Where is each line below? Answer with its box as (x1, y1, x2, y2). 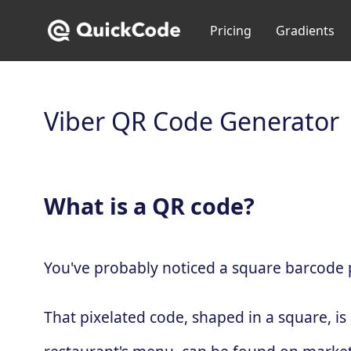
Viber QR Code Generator (44, 104, 339, 138)
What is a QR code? (44, 190, 255, 221)
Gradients (275, 22, 335, 40)
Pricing (209, 22, 251, 40)
